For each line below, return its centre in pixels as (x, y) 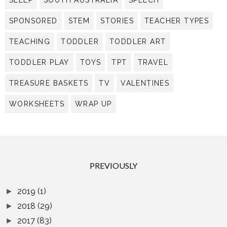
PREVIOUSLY (113, 166)
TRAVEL (153, 63)
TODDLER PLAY (39, 63)
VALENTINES (145, 83)
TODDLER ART (138, 42)
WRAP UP (93, 104)
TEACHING (30, 42)
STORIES (117, 21)
